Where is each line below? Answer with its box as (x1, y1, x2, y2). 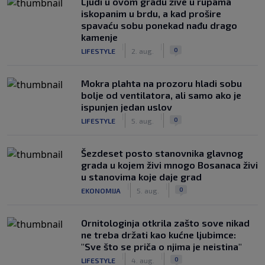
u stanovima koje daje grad (81, 171, 202, 182)
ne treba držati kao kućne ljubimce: (81, 229, 236, 240)
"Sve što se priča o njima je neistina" (81, 241, 242, 252)
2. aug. (131, 46, 154, 55)
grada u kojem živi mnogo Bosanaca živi (81, 159, 258, 170)
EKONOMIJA (81, 186, 121, 195)
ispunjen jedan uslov (81, 101, 172, 112)
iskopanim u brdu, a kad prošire (81, 8, 221, 19)
